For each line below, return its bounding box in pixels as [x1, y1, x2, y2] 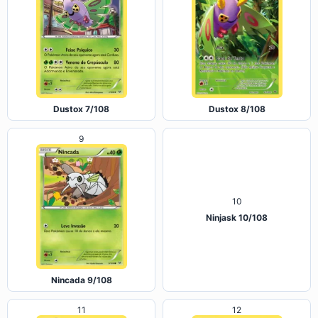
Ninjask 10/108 [206, 275, 268, 286]
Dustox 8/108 [208, 104, 265, 115]
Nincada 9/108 [50, 275, 112, 286]
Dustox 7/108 [53, 104, 109, 115]
